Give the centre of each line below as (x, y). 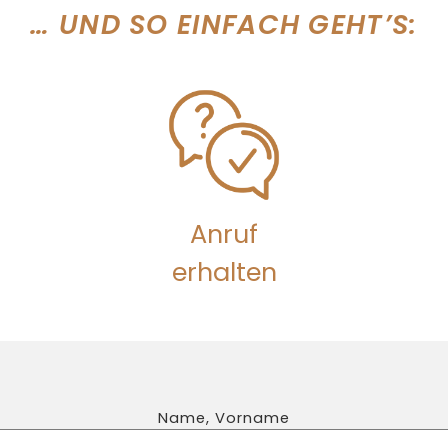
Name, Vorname (224, 418)
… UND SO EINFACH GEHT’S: (224, 24)
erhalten (224, 271)
